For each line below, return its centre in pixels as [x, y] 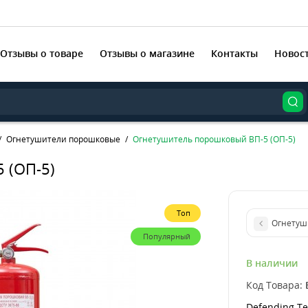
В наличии [272, 263]
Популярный [166, 236]
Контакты [234, 53]
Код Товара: [274, 285]
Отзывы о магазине [147, 53]
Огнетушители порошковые [63, 139]
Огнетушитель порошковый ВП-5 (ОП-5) [214, 139]
